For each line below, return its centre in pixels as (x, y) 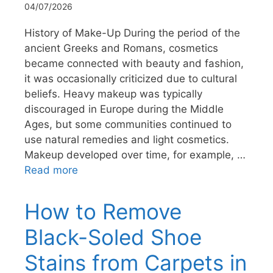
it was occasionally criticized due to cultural (131, 78)
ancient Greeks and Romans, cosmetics (121, 48)
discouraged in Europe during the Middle (124, 109)
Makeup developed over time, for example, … (135, 154)
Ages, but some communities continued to (128, 124)
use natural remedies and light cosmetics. (127, 139)
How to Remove (103, 211)
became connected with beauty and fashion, (134, 63)
